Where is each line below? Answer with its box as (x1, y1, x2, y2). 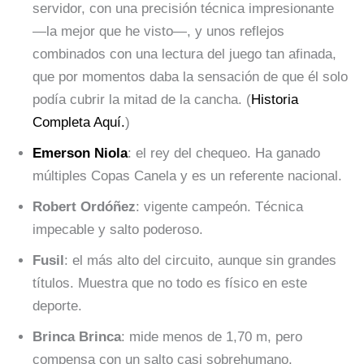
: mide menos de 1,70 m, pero (121, 329, 302, 345)
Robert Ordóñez (32, 199, 136, 215)
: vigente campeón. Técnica (136, 199, 303, 215)
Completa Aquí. (32, 115, 125, 131)
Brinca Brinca (32, 329, 121, 345)
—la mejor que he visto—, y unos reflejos (32, 24, 284, 40)
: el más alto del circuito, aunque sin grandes (64, 253, 336, 269)
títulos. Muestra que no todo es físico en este (32, 275, 307, 292)
